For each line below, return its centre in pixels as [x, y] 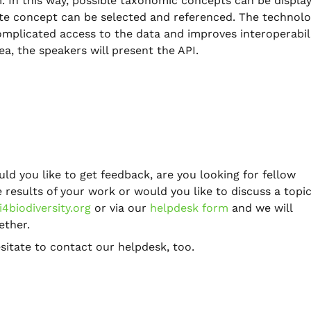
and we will [260, 208]
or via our [120, 208]
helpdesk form [189, 208]
